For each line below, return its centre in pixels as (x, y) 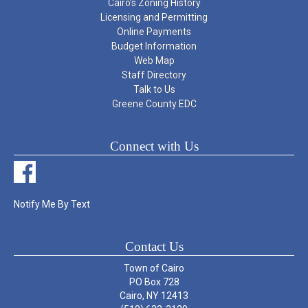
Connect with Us (154, 146)
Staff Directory (154, 75)
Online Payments (154, 31)
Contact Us (154, 246)
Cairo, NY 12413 (154, 295)
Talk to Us (154, 89)
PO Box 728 (154, 282)
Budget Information (154, 46)
